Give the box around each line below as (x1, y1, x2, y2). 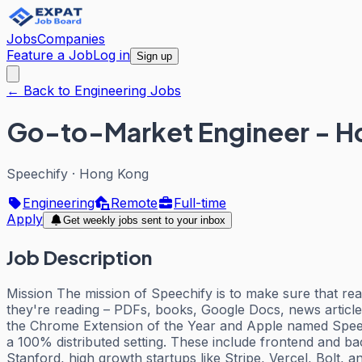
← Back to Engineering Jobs (6, 82, 181, 99)
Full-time (174, 194, 226, 211)
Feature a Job (6, 47, 93, 63)
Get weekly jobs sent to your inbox (62, 213, 225, 226)
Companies (37, 31, 105, 47)
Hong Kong (79, 165, 149, 182)
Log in (93, 47, 130, 63)
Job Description (6, 244, 152, 269)
